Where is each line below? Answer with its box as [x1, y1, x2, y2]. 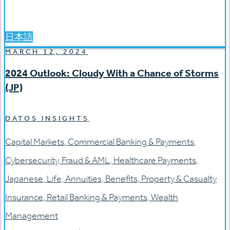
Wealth [151, 191, 178, 203]
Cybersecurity [5, 155, 58, 166]
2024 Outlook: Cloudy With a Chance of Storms [5, 67, 219, 80]
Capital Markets [5, 136, 64, 148]
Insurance [5, 191, 43, 203]
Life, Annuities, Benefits [47, 173, 138, 185]
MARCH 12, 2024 [5, 47, 88, 56]
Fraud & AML [62, 155, 110, 166]
